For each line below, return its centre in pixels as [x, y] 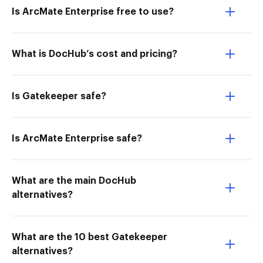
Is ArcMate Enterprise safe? [77, 139]
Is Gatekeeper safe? [59, 96]
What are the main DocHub [74, 181]
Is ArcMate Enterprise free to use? [93, 12]
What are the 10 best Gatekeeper [90, 237]
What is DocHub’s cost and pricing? [95, 54]
